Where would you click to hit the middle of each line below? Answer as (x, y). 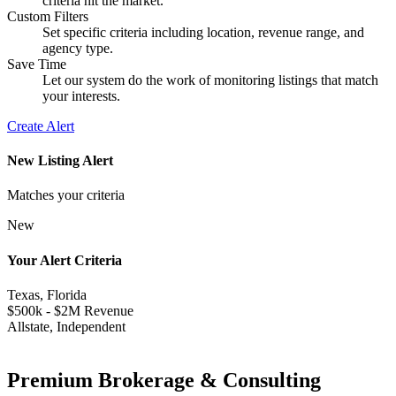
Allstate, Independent (66, 326)
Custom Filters (48, 16)
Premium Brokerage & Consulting (164, 380)
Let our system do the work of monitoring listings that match (210, 80)
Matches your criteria (66, 195)
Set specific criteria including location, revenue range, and (203, 32)
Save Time (37, 64)
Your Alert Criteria (65, 260)
